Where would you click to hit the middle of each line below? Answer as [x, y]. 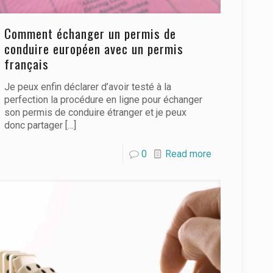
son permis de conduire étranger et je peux [96, 113]
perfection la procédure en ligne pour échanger [104, 100]
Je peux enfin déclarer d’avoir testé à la [88, 87]
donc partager [34, 126]
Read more [188, 154]
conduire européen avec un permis [94, 49]
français [27, 64]
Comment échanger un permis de [90, 34]
